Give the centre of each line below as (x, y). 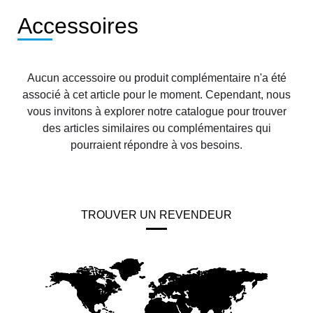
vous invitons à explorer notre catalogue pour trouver (156, 111)
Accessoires (78, 26)
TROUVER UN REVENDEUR (156, 214)
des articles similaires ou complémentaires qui (156, 128)
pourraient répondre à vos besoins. (156, 145)
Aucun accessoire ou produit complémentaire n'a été (156, 78)
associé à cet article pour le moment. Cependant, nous (156, 94)
